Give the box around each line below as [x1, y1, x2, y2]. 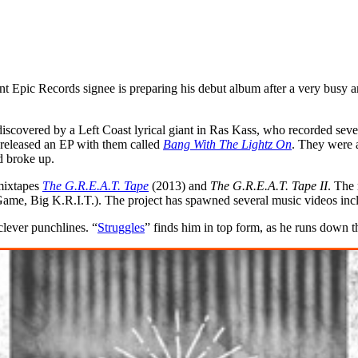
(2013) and [149, 178, 210, 193]
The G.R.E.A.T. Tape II [210, 178, 328, 193]
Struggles [97, 220, 145, 234]
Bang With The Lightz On [163, 137, 292, 151]
